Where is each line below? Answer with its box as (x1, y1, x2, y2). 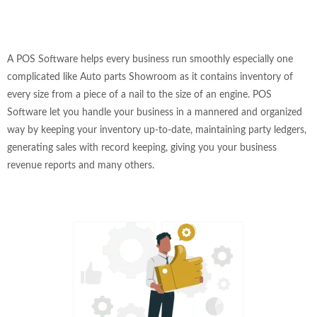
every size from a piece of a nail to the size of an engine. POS (7, 89, 272, 100)
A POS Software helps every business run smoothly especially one (7, 54, 293, 64)
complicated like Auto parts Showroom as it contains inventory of (7, 71, 293, 82)
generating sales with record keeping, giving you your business (7, 142, 277, 153)
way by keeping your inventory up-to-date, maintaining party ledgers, (7, 125, 306, 135)
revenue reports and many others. (7, 160, 154, 171)
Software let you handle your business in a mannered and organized (7, 107, 302, 117)
